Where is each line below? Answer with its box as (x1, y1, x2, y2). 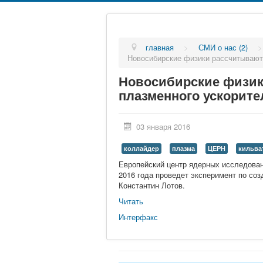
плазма (172, 144, 195, 153)
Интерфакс (119, 211, 158, 222)
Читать (119, 195, 143, 207)
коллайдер (124, 144, 159, 153)
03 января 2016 (136, 121, 191, 132)
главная (146, 42, 174, 53)
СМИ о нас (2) (198, 42, 248, 53)
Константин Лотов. (119, 180, 185, 191)
